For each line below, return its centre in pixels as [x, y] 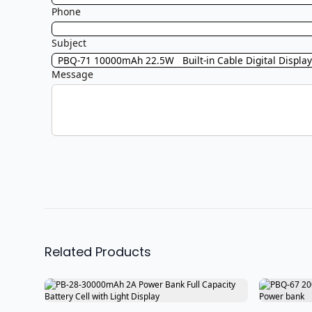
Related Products [98, 252]
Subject [69, 43]
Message [72, 74]
